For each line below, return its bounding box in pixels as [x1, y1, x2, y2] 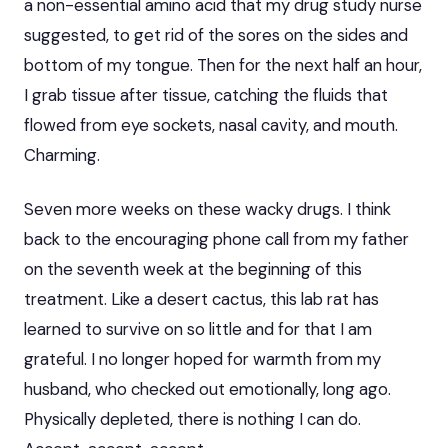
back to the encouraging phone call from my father [24, 227, 409, 250]
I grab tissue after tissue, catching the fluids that [24, 83, 388, 106]
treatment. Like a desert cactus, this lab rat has [24, 287, 379, 310]
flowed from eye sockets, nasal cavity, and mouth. [24, 113, 398, 136]
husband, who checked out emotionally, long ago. [24, 377, 391, 400]
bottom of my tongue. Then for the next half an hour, [24, 53, 422, 76]
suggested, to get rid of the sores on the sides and [24, 23, 408, 46]
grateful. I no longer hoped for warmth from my [24, 347, 381, 370]
